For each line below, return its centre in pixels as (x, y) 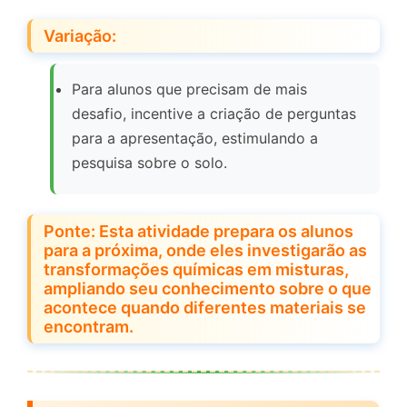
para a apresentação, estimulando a (195, 139)
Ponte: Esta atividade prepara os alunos (199, 232)
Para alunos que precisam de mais (189, 89)
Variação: (80, 36)
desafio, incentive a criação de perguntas (214, 114)
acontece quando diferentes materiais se (205, 308)
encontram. (89, 327)
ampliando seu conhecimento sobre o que (208, 289)
